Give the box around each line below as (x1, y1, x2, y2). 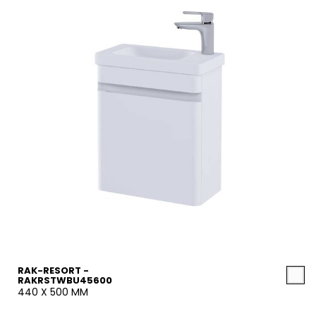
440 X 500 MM (18, 285, 88, 299)
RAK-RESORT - (18, 264, 89, 277)
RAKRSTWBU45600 (18, 274, 112, 287)
